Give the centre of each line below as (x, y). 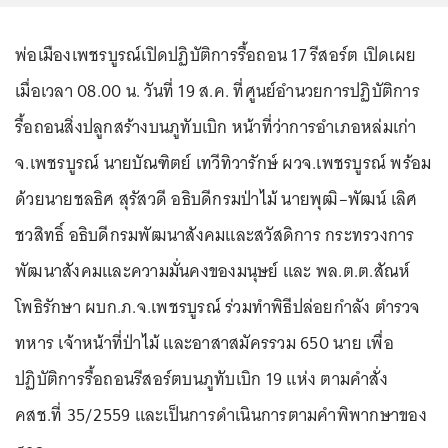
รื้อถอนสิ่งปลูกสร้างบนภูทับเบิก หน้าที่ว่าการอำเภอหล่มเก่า (216, 127)
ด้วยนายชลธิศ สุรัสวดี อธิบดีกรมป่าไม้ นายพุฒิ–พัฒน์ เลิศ (216, 199)
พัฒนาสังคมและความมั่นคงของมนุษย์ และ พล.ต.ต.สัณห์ (213, 271)
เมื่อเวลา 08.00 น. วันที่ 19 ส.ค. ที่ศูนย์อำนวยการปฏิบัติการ (217, 91)
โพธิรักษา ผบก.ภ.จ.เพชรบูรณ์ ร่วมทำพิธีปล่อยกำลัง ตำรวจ (218, 307)
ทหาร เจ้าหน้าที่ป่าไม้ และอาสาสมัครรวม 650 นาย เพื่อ (204, 343)
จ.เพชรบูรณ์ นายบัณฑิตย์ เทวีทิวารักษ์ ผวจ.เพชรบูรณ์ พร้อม (223, 163)
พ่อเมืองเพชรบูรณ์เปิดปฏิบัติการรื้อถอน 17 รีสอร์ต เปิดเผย (215, 55)
